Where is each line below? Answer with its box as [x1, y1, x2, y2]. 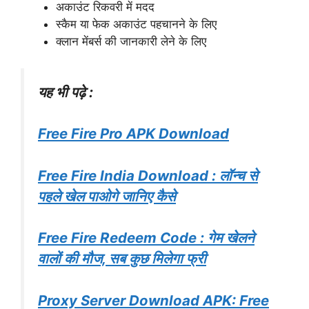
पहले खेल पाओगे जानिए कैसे [38, 187, 176, 205]
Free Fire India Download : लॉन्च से [38, 166, 258, 184]
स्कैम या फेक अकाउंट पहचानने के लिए [56, 17, 217, 32]
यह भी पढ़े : [38, 83, 93, 101]
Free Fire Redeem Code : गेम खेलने [38, 229, 255, 247]
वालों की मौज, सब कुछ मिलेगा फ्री [38, 250, 206, 268]
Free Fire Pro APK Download [38, 125, 229, 143]
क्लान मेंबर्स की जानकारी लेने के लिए [56, 34, 206, 49]
